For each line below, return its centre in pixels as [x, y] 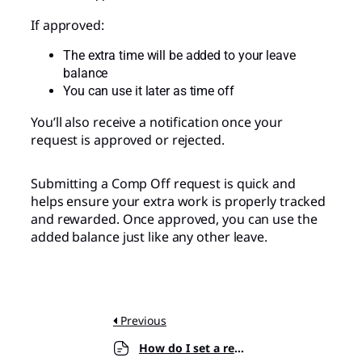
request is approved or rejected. [128, 139]
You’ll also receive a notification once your [157, 122]
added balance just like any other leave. [149, 236]
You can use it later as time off [149, 90]
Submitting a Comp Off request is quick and [163, 183]
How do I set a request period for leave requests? [186, 347]
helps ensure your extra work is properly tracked [179, 201]
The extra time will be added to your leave [179, 55]
